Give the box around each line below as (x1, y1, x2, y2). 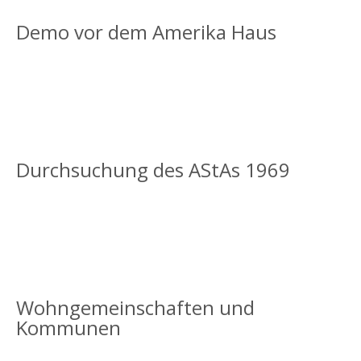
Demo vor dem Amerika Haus (15, 18, 276, 45)
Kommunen (15, 313, 121, 341)
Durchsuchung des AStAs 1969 (15, 156, 290, 183)
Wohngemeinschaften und (15, 293, 255, 321)
